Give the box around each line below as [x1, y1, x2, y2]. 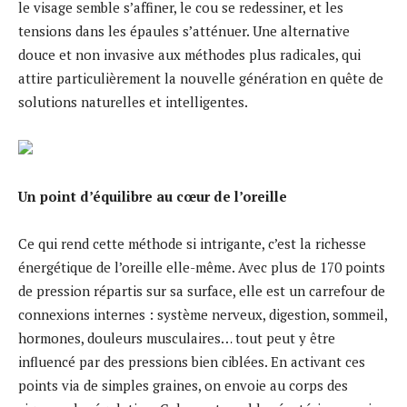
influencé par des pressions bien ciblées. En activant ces [18, 352, 365, 371]
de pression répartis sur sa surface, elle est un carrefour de [18, 281, 385, 300]
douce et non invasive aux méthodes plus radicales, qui [18, 45, 361, 64]
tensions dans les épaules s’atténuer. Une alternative [18, 21, 350, 40]
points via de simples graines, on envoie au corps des [18, 375, 348, 394]
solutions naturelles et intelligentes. [18, 92, 248, 111]
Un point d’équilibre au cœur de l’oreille [18, 186, 287, 205]
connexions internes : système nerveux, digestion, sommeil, [18, 304, 387, 323]
